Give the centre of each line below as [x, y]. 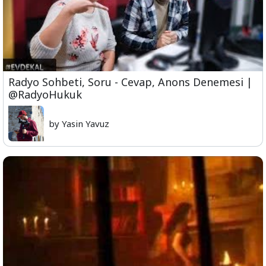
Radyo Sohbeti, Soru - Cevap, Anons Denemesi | [130, 82]
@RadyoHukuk [45, 95]
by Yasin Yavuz [79, 124]
